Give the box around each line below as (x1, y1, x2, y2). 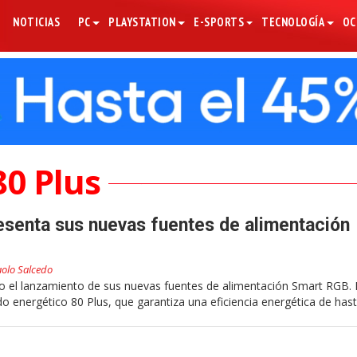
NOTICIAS (13, 14, 61, 29)
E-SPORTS (194, 14, 245, 29)
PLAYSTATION (108, 14, 176, 29)
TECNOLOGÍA (261, 14, 325, 29)
